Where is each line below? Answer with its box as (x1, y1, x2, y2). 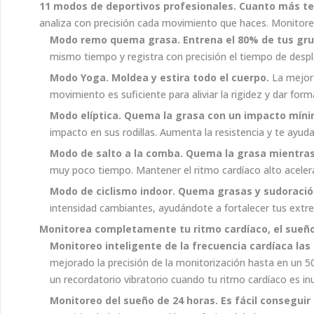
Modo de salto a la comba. (50, 146, 183, 160)
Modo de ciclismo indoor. (50, 184, 175, 198)
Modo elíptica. (50, 109, 121, 122)
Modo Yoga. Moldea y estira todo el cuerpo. (50, 71, 272, 84)
